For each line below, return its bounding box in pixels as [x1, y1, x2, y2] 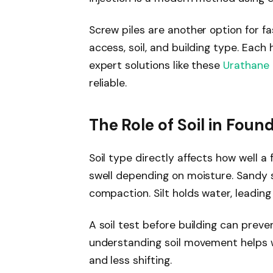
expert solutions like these [88, 58, 224, 72]
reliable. [88, 76, 127, 90]
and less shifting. [88, 253, 172, 267]
